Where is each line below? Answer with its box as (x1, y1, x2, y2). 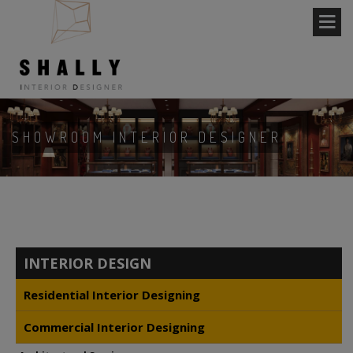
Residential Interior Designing (24, 286, 200, 303)
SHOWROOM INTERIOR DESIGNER (12, 128, 282, 146)
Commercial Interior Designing (24, 318, 205, 335)
